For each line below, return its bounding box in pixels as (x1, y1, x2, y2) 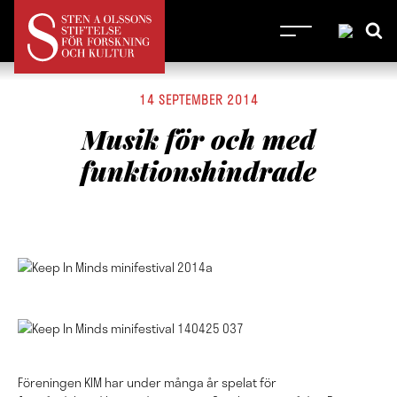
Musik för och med (82, 121, 315, 157)
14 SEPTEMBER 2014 (138, 90, 259, 109)
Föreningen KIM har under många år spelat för (18, 373, 276, 392)
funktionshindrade (81, 153, 316, 189)
